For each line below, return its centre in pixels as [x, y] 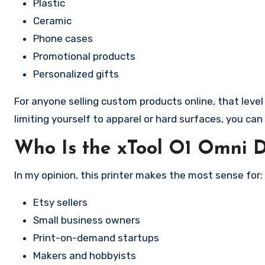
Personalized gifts [76, 74]
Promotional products [84, 56]
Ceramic [52, 21]
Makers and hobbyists [85, 256]
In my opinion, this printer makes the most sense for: [138, 175]
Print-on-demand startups [96, 238]
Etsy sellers [60, 202]
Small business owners [87, 220]
